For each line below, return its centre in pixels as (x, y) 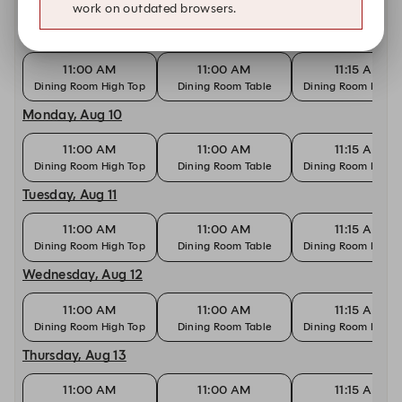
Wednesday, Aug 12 (83, 275)
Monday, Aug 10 (73, 114)
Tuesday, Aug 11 (70, 194)
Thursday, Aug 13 (74, 355)
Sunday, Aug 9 (67, 35)
